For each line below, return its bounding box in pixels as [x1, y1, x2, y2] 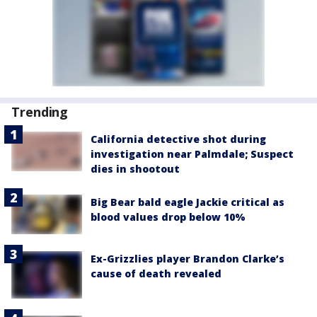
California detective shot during [91, 132, 266, 146]
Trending [11, 103, 69, 121]
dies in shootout [91, 162, 180, 176]
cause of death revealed [91, 267, 221, 281]
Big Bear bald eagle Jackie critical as [91, 195, 284, 209]
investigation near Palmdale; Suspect [91, 147, 294, 161]
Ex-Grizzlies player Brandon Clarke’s [91, 252, 284, 266]
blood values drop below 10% [91, 210, 246, 224]
